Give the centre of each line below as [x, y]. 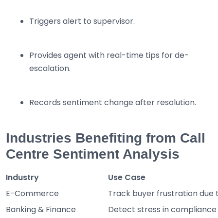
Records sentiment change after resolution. [113, 103]
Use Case [127, 178]
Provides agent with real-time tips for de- [109, 55]
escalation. [50, 69]
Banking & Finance [41, 210]
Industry [22, 178]
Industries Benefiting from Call [106, 138]
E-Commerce [32, 194]
